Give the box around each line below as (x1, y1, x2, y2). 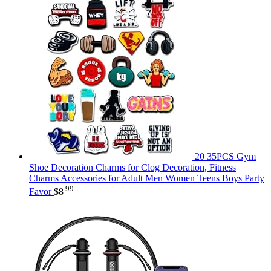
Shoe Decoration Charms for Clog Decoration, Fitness (29, 162, 236, 172)
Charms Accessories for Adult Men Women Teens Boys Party (29, 172, 264, 183)
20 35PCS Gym (195, 151, 256, 162)
